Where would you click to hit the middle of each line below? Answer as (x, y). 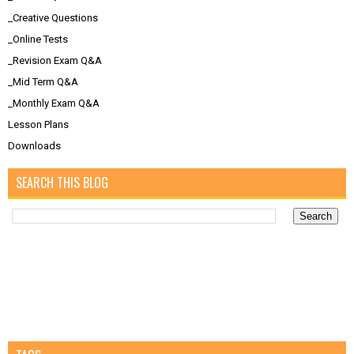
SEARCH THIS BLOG (62, 183)
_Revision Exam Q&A (55, 61)
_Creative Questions (53, 18)
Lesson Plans (38, 125)
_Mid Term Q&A (43, 82)
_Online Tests (38, 40)
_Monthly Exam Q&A (54, 104)
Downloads (34, 146)
